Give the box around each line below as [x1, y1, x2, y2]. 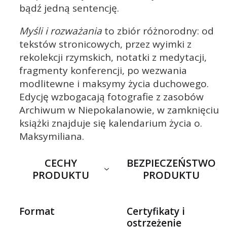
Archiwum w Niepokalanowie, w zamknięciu [19, 103, 219, 117]
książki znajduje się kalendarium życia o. [19, 116, 202, 130]
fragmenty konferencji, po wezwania [19, 63, 187, 77]
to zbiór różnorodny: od [102, 24, 214, 37]
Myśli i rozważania [19, 24, 102, 37]
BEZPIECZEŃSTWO [126, 156, 216, 170]
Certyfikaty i [126, 204, 185, 218]
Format [19, 204, 55, 218]
